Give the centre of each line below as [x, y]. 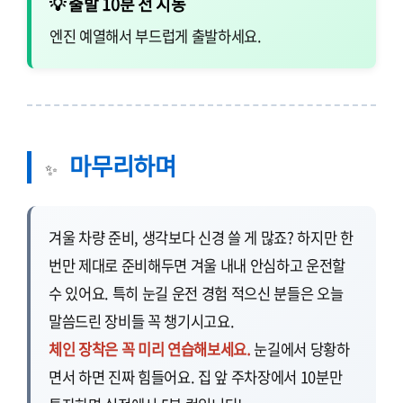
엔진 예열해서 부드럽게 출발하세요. [156, 36]
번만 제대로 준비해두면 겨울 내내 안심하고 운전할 [197, 266]
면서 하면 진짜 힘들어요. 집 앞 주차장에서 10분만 [196, 377]
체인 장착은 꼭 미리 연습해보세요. [150, 349]
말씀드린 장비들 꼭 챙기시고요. [142, 322]
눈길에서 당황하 [300, 349]
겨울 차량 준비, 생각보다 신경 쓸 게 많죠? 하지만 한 [201, 238]
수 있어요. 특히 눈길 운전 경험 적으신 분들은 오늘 [196, 294]
